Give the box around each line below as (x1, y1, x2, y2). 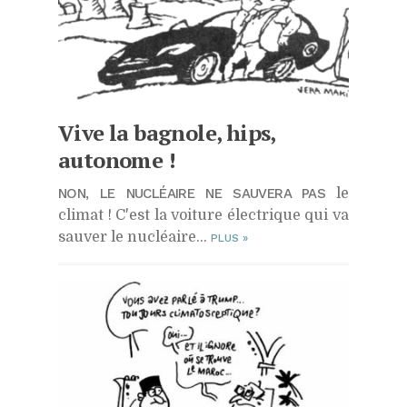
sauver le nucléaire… (58, 229, 211, 246)
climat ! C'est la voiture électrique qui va (58, 207, 349, 224)
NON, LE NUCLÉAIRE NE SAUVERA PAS (58, 185, 326, 203)
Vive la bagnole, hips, (58, 118, 275, 148)
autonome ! (58, 145, 175, 175)
